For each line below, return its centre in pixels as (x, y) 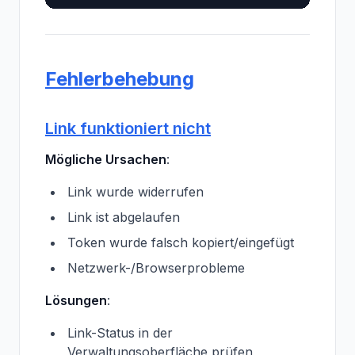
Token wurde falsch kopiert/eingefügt (181, 242)
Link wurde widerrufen (136, 192)
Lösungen (76, 300)
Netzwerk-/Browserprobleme (156, 268)
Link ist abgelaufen (124, 217)
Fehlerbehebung (120, 79)
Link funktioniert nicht (128, 128)
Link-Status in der (120, 333)
